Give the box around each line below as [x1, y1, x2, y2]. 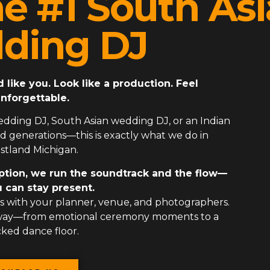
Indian [200, 115, 230, 127]
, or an [169, 115, 200, 127]
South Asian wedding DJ [51, 115, 169, 127]
